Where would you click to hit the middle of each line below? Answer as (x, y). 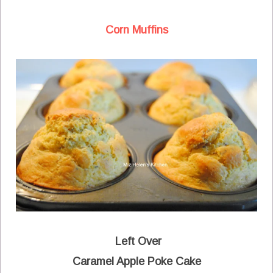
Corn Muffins (136, 30)
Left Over (136, 241)
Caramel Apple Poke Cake (136, 261)
